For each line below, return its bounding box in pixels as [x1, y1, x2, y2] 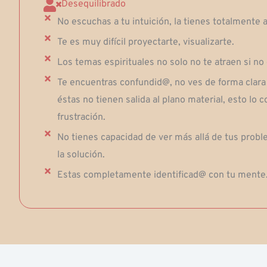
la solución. [57, 148, 105, 161]
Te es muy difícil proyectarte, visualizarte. [57, 36, 234, 48]
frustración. [57, 111, 105, 123]
